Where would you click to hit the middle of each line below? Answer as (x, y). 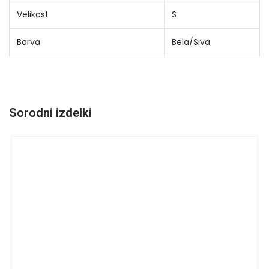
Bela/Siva (191, 42)
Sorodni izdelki (50, 113)
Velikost (33, 14)
